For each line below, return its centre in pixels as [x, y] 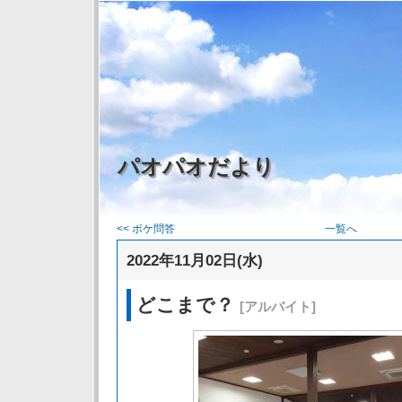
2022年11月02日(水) [195, 260]
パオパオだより [196, 166]
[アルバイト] [278, 306]
